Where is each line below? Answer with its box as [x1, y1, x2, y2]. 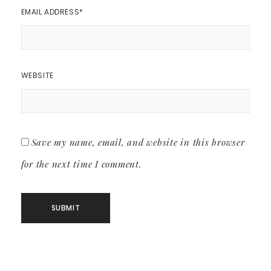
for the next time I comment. [21, 157, 142, 170]
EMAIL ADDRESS [21, 6, 80, 17]
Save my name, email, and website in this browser [31, 135, 245, 148]
